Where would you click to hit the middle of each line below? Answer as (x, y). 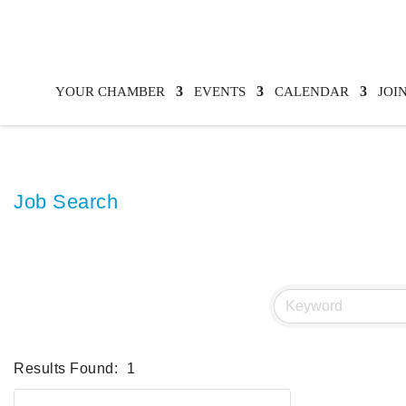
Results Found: (66, 368)
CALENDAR (312, 92)
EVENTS (220, 92)
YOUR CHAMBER (110, 92)
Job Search (66, 202)
